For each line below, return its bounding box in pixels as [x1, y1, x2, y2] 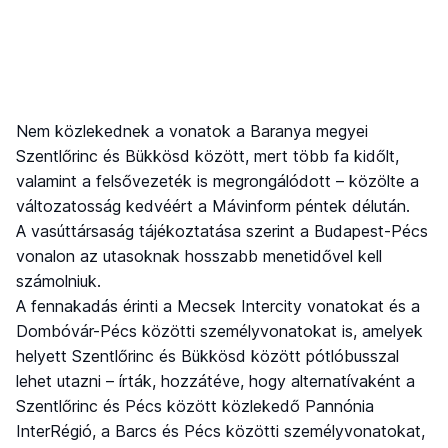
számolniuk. [16, 270, 101, 291]
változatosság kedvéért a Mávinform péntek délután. [16, 195, 410, 216]
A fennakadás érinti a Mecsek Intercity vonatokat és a [16, 295, 420, 316]
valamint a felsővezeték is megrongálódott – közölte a [16, 170, 419, 191]
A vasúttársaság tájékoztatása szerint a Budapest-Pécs [16, 220, 428, 241]
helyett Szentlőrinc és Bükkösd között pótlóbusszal [16, 345, 399, 366]
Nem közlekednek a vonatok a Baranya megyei [16, 120, 368, 141]
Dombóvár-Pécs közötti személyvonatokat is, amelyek [16, 320, 423, 341]
